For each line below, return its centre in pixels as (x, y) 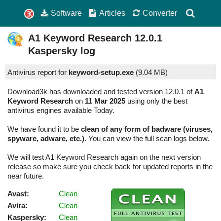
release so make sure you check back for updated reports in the (110, 167)
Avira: (18, 206)
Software (67, 13)
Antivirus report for (38, 73)
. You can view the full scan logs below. (147, 139)
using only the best (156, 101)
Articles (112, 13)
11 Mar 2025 (105, 101)
